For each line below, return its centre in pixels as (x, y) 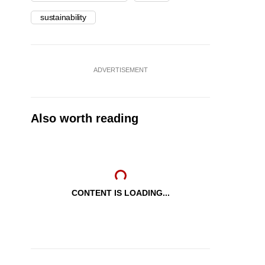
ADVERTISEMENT (120, 70)
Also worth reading (85, 119)
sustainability (63, 17)
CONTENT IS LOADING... (120, 193)
